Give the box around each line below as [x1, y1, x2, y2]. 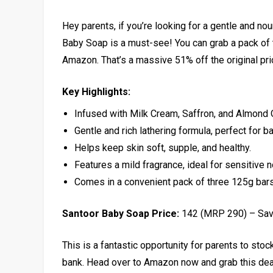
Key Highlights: [62, 85, 130, 97]
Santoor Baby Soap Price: [62, 207, 179, 219]
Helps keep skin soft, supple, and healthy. [74, 141, 251, 154]
